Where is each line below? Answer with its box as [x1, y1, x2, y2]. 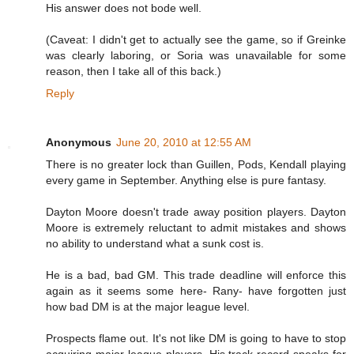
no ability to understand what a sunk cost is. [46, 237, 264, 250]
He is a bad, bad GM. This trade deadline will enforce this [46, 269, 346, 282]
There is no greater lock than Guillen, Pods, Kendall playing [46, 158, 346, 171]
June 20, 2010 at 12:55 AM [116, 136, 251, 149]
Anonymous [46, 136, 111, 149]
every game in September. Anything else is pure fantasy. [46, 174, 326, 187]
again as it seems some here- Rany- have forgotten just [46, 284, 346, 298]
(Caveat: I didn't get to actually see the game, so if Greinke [46, 33, 346, 47]
